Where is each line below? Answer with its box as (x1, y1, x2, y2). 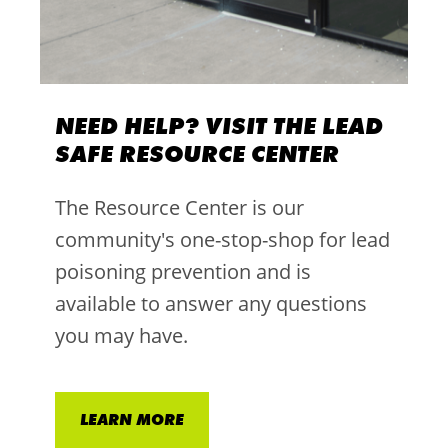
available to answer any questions (54, 289, 367, 317)
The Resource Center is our (54, 193, 304, 221)
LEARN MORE (79, 408, 184, 430)
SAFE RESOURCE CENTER (54, 137, 339, 169)
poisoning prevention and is (54, 257, 311, 285)
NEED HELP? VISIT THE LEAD (54, 109, 383, 141)
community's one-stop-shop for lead (54, 225, 390, 253)
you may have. (54, 321, 188, 349)
